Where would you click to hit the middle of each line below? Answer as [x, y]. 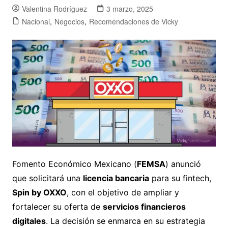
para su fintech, [180, 178]
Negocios [69, 21]
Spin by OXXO [39, 193]
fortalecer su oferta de [57, 207]
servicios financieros [144, 207]
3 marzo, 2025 [130, 8]
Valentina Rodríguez [54, 8]
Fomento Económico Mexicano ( [74, 164]
